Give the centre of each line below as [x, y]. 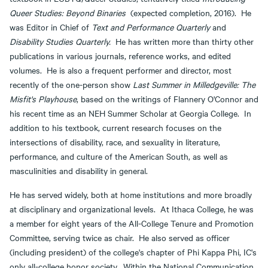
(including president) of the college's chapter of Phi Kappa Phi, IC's [133, 252]
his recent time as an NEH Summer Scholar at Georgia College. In [130, 113]
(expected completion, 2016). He [188, 13]
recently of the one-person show [71, 84]
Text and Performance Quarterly [151, 27]
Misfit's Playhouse [43, 99]
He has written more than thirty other [185, 41]
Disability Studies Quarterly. [63, 41]
